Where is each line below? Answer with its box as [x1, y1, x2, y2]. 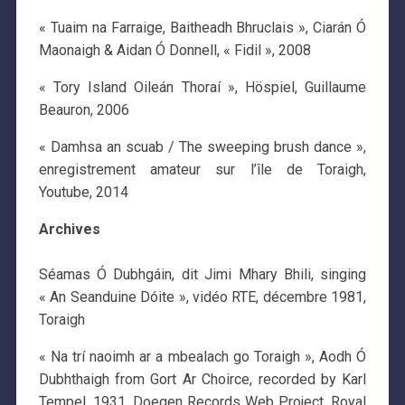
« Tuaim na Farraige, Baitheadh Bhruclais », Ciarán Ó [38, 18, 367, 36]
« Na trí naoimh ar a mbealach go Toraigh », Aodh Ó [38, 347, 367, 365]
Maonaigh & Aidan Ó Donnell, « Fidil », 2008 [38, 41, 311, 59]
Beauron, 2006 [38, 100, 129, 118]
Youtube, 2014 [38, 183, 128, 201]
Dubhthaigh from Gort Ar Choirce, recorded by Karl [38, 370, 367, 388]
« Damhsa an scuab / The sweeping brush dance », [38, 137, 367, 155]
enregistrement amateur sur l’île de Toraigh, [38, 160, 367, 178]
